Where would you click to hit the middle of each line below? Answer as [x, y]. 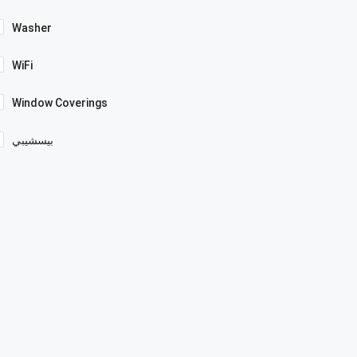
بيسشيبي [33, 140]
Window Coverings [60, 102]
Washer [32, 27]
